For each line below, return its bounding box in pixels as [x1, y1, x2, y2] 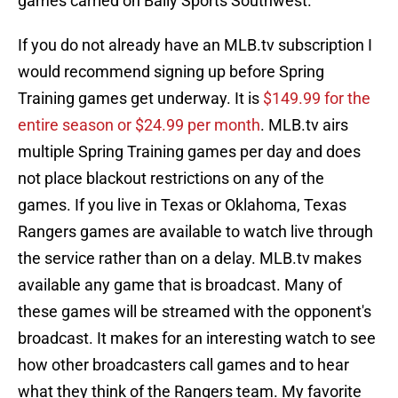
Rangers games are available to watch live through [18, 222, 373, 242]
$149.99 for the [263, 89, 370, 108]
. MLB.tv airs [260, 115, 348, 135]
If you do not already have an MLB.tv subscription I [18, 36, 372, 55]
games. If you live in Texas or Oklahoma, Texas [18, 195, 346, 215]
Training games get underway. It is [18, 89, 263, 108]
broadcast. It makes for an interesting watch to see [18, 329, 376, 348]
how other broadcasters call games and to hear [18, 355, 349, 375]
